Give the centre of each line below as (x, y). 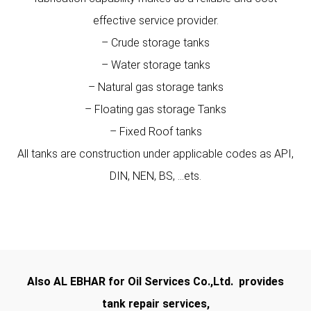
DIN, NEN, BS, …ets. (155, 176)
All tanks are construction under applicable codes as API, (155, 154)
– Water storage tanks (155, 65)
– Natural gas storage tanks (155, 87)
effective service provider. (155, 20)
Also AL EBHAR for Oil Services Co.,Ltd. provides (155, 281)
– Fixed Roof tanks (155, 132)
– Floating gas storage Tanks (155, 109)
